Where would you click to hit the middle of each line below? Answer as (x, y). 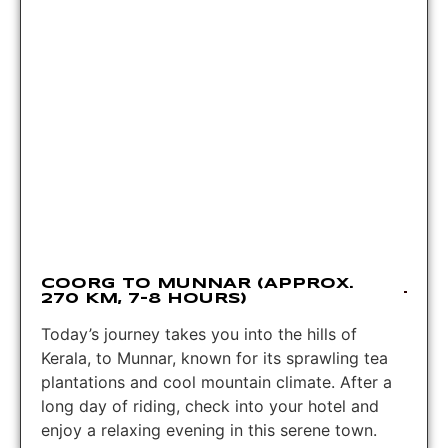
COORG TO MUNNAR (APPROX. (197, 283)
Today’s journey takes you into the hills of (199, 333)
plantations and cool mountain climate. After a (216, 381)
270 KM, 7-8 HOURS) (144, 298)
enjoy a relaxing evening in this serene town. (209, 429)
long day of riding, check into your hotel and (210, 405)
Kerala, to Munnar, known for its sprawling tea (214, 357)
